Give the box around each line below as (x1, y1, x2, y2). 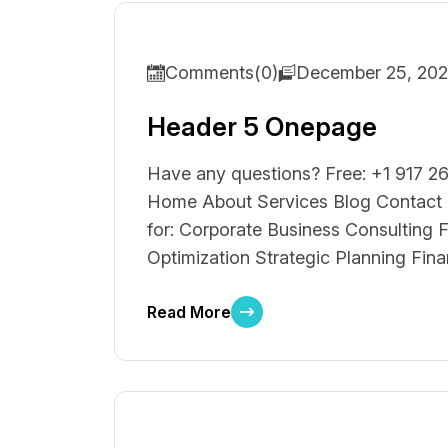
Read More (147, 302, 231, 322)
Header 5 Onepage (147, 111, 377, 142)
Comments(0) (165, 62, 278, 83)
